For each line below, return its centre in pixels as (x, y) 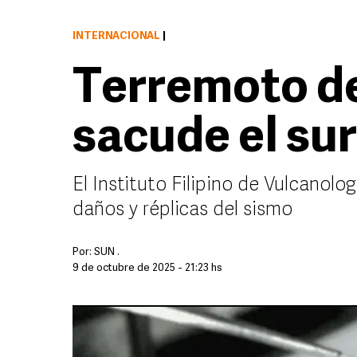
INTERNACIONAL (116, 36)
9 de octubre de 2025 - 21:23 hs (147, 268)
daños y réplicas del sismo (182, 210)
